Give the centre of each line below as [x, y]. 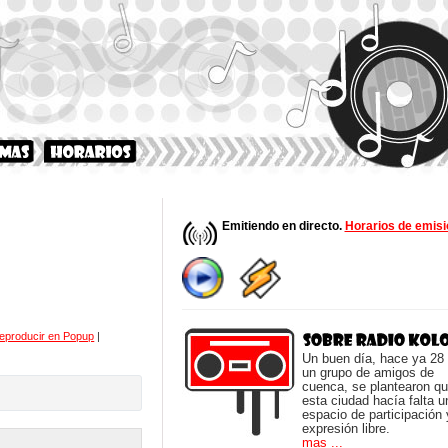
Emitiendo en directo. [283, 226]
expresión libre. [345, 428]
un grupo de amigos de [367, 372]
